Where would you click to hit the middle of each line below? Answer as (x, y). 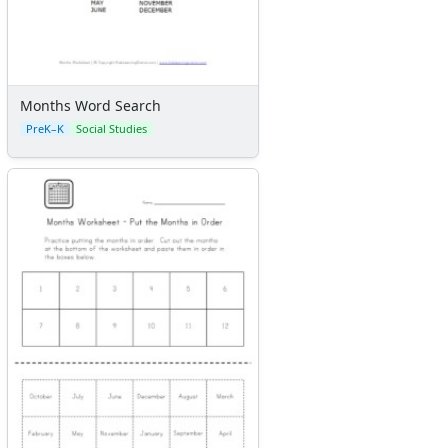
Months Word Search (90, 106)
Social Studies (111, 129)
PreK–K (45, 129)
